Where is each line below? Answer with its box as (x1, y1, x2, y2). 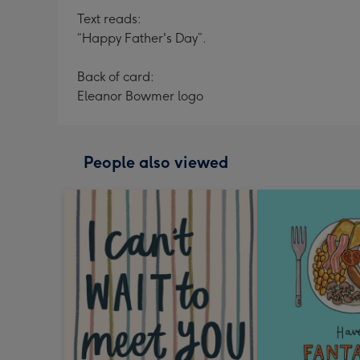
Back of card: (77, 69, 154, 84)
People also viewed (84, 153, 228, 172)
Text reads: (77, 11, 141, 27)
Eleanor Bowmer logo (77, 88, 203, 104)
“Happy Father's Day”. (77, 31, 207, 46)
